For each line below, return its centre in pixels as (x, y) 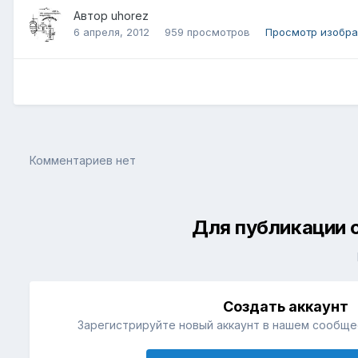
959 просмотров (207, 32)
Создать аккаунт (286, 307)
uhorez (130, 15)
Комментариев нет (83, 161)
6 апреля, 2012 (111, 32)
